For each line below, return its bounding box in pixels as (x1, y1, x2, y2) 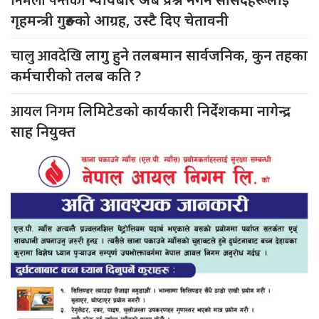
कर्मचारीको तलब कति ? (11, 66, 141, 85)
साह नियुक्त (11, 121, 75, 141)
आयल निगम (11, 99, 78, 124)
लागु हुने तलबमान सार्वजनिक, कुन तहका (85, 45, 308, 65)
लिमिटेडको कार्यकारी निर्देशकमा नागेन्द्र (78, 100, 291, 120)
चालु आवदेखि (11, 43, 85, 68)
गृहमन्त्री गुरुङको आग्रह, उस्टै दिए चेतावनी (11, 10, 229, 30)
